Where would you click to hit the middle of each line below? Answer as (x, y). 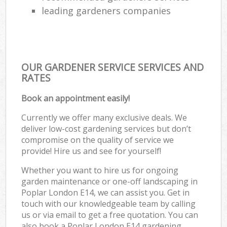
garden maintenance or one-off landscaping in (110, 181)
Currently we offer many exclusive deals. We (104, 117)
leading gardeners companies (106, 10)
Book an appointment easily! (76, 98)
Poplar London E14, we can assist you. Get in (106, 192)
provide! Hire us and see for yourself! (91, 151)
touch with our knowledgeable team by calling (109, 203)
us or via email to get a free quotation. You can (110, 215)
